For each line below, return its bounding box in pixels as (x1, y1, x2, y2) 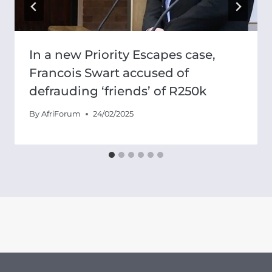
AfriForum (41, 109, 81, 118)
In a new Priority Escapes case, (29, 47, 216, 62)
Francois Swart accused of (29, 65, 189, 80)
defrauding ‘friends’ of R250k (29, 83, 206, 98)
